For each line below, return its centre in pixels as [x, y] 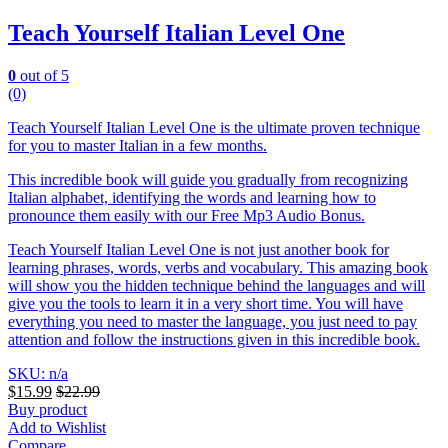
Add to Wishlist [57, 428]
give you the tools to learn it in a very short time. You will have [205, 304]
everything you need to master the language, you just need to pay [212, 322]
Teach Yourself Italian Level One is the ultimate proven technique [214, 128]
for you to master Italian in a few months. [137, 146]
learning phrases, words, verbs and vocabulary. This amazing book [218, 268]
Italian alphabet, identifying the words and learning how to [192, 198]
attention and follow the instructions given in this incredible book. [214, 340]
